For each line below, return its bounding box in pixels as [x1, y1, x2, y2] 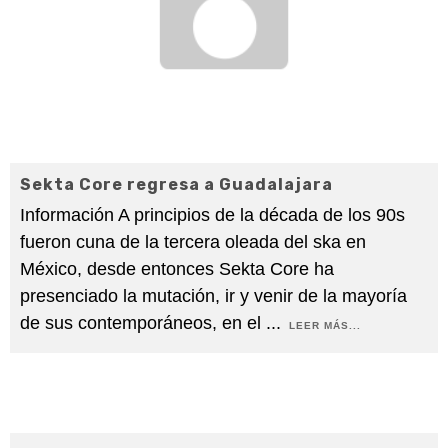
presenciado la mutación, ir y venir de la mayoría [20, 286, 407, 307]
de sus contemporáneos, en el [20, 313, 266, 334]
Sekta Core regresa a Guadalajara [20, 175, 333, 195]
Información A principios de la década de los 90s [20, 205, 405, 226]
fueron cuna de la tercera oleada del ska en [20, 232, 366, 253]
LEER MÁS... [289, 320, 361, 332]
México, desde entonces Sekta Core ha [20, 259, 334, 280]
